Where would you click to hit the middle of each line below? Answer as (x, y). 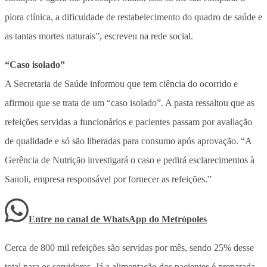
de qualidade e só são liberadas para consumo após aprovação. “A (128, 141)
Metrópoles (184, 219)
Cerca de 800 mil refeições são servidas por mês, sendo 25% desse (129, 247)
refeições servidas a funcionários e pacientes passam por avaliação (128, 122)
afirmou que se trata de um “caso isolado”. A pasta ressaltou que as (130, 103)
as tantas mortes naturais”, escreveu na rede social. (99, 36)
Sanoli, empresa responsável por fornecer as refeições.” (108, 179)
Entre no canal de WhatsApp (89, 219)
